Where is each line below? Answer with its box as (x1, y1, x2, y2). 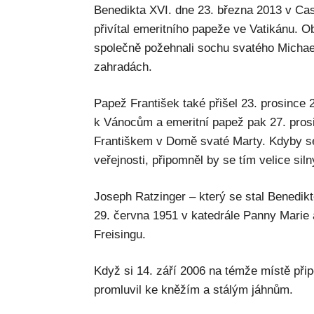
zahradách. (94, 60, 153, 74)
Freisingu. (94, 228, 146, 241)
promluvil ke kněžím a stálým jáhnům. (94, 283, 294, 296)
